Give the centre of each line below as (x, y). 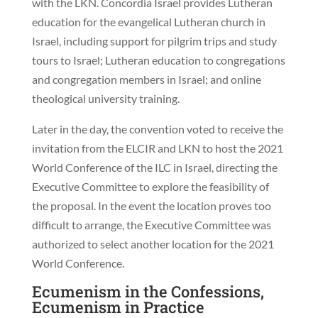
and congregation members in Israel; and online (146, 79)
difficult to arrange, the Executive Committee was (151, 224)
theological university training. (105, 98)
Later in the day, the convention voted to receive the (157, 128)
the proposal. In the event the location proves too (151, 205)
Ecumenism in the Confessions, (148, 291)
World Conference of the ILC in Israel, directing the (154, 167)
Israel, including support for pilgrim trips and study (154, 40)
